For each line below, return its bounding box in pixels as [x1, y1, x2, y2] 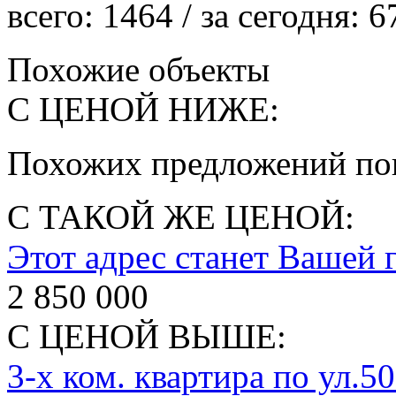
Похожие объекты [7, 49, 270, 88]
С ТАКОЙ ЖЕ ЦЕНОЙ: [7, 197, 354, 236]
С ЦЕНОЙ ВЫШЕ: [7, 316, 286, 355]
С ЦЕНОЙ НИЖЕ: [7, 89, 279, 128]
